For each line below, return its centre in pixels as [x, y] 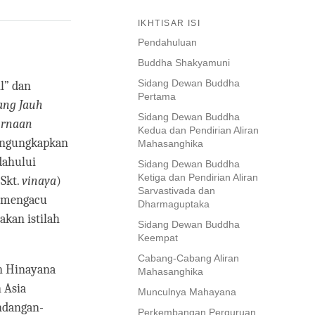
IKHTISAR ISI [169, 24]
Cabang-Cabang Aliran [188, 258]
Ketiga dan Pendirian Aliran [198, 178]
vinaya [39, 181]
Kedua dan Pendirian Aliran [198, 130]
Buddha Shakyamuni [184, 63]
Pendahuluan [167, 43]
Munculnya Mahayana [187, 292]
